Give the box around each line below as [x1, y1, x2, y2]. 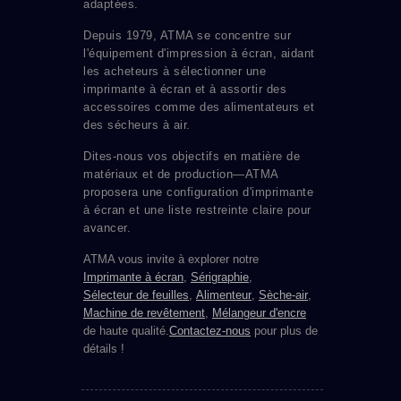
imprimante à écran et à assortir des [83, 82, 286, 97]
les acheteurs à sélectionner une [83, 64, 266, 79]
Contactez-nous [169, 324, 251, 338]
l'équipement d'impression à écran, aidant [83, 47, 315, 61]
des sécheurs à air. [83, 118, 191, 132]
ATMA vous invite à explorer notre [83, 252, 259, 267]
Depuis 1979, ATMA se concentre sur [83, 29, 291, 43]
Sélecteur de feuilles [83, 288, 189, 303]
